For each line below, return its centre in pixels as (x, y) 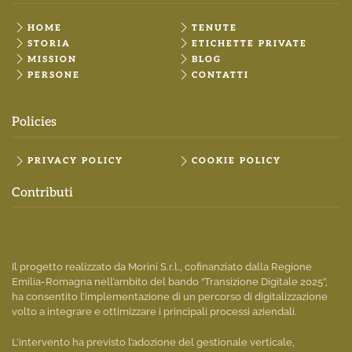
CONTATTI (220, 75)
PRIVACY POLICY (75, 161)
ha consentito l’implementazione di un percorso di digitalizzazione (170, 297)
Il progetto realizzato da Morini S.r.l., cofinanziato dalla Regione (162, 267)
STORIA (49, 43)
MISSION (52, 59)
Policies (34, 123)
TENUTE (214, 27)
